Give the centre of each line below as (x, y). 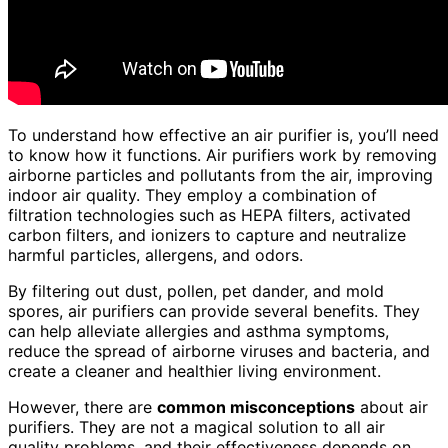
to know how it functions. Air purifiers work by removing (222, 154)
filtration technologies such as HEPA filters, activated (209, 214)
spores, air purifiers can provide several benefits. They (214, 310)
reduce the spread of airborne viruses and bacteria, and (219, 350)
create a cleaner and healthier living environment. (194, 370)
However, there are (82, 406)
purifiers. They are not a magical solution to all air (196, 426)
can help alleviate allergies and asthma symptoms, (198, 330)
